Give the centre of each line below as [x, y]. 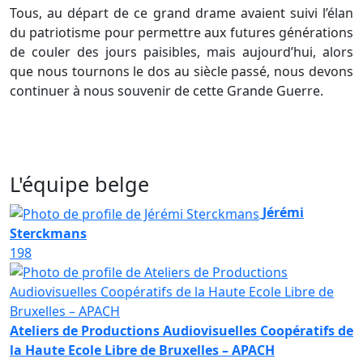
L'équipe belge [79, 184]
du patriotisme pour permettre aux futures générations [181, 33]
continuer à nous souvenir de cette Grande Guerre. [167, 91]
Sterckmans [48, 234]
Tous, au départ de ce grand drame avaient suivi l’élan [181, 13]
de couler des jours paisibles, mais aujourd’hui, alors [181, 52]
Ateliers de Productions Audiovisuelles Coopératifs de [181, 331]
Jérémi [283, 213]
